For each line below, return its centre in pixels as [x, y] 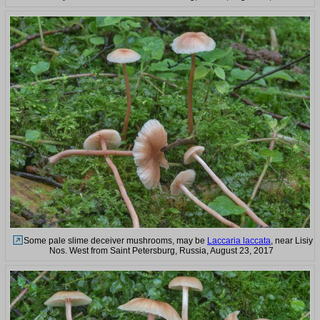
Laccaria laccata [239, 241]
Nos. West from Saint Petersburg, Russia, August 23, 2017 [161, 251]
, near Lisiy [292, 241]
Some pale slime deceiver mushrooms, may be [115, 241]
